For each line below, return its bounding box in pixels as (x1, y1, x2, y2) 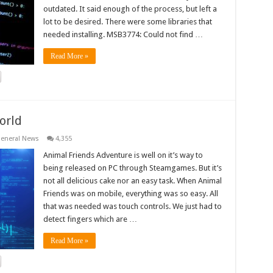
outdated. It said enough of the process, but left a (43, 4, 217, 13)
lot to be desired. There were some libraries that (43, 17, 212, 26)
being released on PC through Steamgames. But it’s (43, 163, 222, 172)
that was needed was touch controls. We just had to (43, 202, 222, 211)
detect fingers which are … (43, 214, 137, 224)
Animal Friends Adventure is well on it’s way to (43, 151, 203, 160)
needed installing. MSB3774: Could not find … (43, 30, 203, 39)
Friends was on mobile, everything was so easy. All (43, 189, 218, 198)
